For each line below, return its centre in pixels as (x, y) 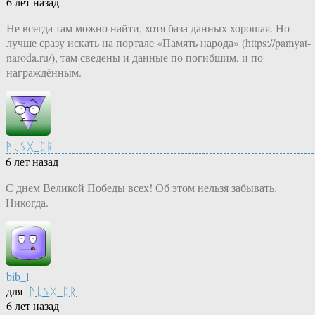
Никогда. (27, 202)
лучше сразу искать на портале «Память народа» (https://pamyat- (159, 43)
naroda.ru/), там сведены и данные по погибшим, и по (135, 58)
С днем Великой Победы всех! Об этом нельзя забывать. (141, 188)
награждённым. (44, 72)
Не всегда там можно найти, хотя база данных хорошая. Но (148, 28)
